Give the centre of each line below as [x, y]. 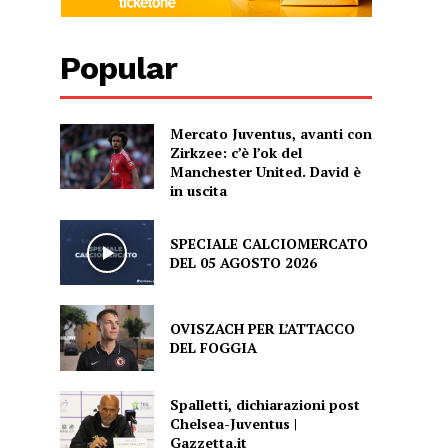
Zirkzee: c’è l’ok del [235, 153]
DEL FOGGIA [213, 348]
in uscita [198, 191]
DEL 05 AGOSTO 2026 [243, 262]
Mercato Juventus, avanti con [270, 134]
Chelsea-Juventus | [233, 424]
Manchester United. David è [265, 172]
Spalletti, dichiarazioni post [264, 405]
